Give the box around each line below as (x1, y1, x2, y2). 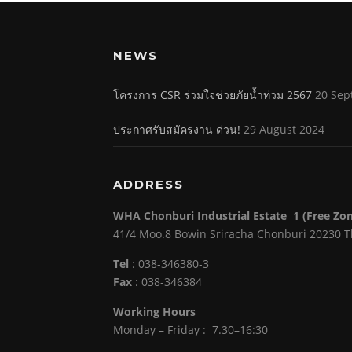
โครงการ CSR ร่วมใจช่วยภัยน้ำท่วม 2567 (113, 87, 312, 103)
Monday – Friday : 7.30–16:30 (113, 322, 268, 338)
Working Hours (113, 304, 196, 320)
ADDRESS (113, 177, 184, 192)
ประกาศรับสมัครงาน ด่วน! (113, 122, 240, 137)
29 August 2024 (244, 122, 324, 137)
